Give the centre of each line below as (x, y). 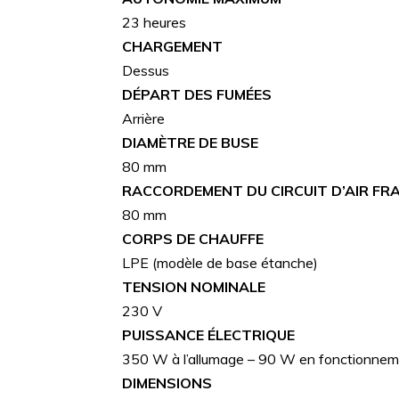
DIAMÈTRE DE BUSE (190, 142)
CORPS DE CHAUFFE (193, 238)
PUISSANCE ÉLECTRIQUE (208, 334)
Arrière (143, 118)
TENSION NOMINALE (194, 286)
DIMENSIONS (167, 383)
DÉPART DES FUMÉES (197, 94)
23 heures (154, 22)
